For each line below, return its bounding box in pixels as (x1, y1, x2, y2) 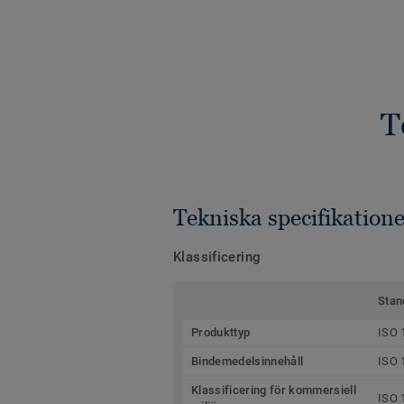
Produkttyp (191, 325, 251, 339)
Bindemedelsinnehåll (191, 353, 304, 368)
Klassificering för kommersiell (191, 382, 356, 397)
